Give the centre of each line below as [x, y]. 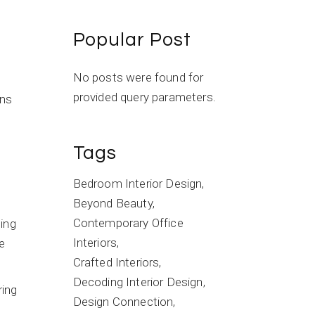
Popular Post [132, 40]
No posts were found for [138, 77]
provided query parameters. [144, 97]
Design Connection [123, 302]
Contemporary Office [128, 223]
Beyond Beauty [112, 203]
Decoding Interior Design [138, 282]
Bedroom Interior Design [137, 184]
